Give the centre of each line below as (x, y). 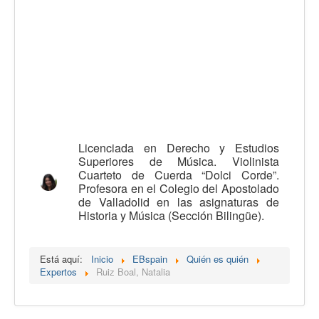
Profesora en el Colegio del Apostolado (179, 189)
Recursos (61, 66)
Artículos (60, 42)
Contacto (59, 139)
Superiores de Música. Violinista (179, 162)
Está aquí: (64, 259)
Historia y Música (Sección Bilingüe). (171, 216)
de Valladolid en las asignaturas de (179, 202)
